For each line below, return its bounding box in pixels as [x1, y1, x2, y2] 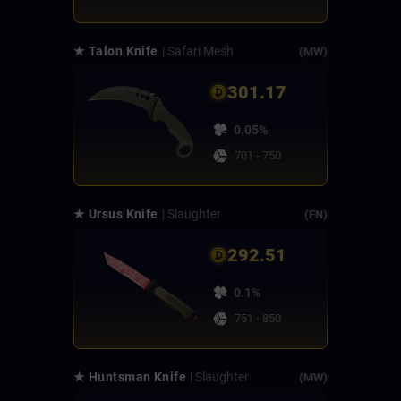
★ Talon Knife [73, 44, 158, 59]
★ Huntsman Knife [73, 370, 187, 385]
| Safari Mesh [161, 44, 234, 59]
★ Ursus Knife [73, 207, 158, 222]
